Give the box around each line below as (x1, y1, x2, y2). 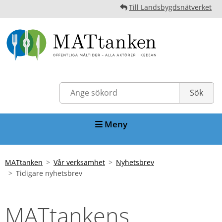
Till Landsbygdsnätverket (129, 2, 212, 12)
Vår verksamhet (54, 157, 105, 167)
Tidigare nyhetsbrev (16, 168, 82, 178)
